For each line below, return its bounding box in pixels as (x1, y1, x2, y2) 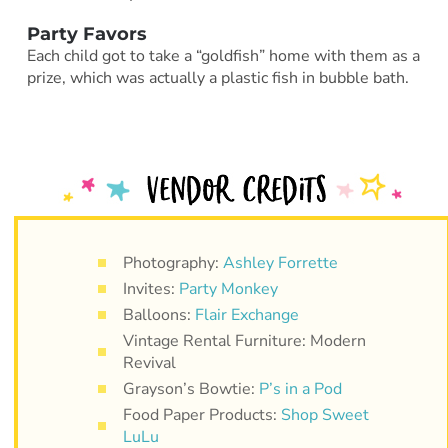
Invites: (122, 278, 175, 301)
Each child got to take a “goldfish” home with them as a (26, 45, 420, 68)
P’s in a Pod (258, 378, 342, 401)
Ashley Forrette (222, 252, 338, 275)
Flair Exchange (194, 304, 299, 327)
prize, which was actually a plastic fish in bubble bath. (26, 67, 409, 90)
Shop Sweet (280, 404, 369, 427)
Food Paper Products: (122, 404, 281, 427)
